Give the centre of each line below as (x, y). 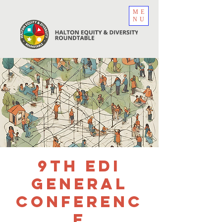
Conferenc (79, 202)
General (79, 184)
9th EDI (79, 166)
